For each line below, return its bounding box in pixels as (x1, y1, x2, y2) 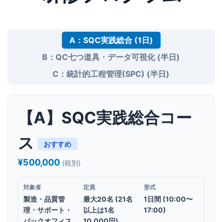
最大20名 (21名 (83, 194, 133, 203)
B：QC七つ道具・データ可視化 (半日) (42, 52, 180, 62)
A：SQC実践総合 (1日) (69, 35, 153, 45)
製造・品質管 (23, 194, 65, 203)
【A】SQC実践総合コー (18, 108, 192, 127)
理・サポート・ (23, 205, 72, 214)
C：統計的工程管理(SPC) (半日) (53, 68, 169, 79)
